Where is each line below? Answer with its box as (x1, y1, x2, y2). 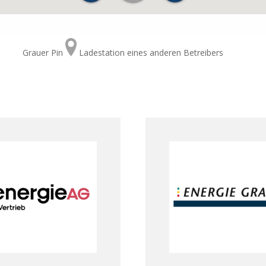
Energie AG (12, 190, 69, 205)
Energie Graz (192, 190, 258, 205)
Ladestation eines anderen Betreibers (77, 47, 223, 59)
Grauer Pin (23, 47, 65, 59)
